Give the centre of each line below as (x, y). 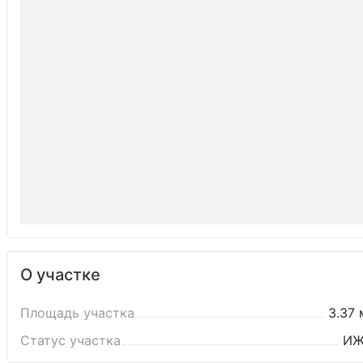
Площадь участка (77, 312)
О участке (60, 274)
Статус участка (70, 340)
